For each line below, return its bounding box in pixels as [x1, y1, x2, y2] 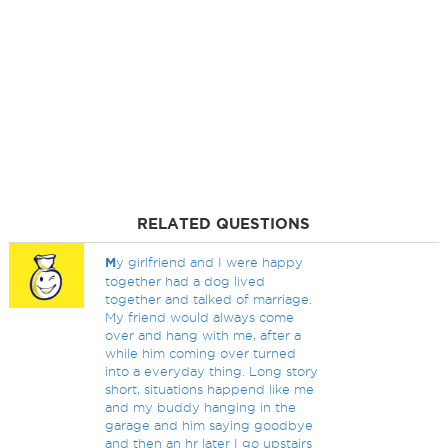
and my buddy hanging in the [105, 400, 297, 414]
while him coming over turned [105, 346, 297, 360]
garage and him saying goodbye [105, 418, 314, 432]
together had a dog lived [105, 274, 266, 288]
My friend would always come [105, 310, 295, 324]
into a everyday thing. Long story [105, 364, 319, 378]
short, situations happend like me [105, 382, 315, 396]
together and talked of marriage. [105, 292, 313, 306]
